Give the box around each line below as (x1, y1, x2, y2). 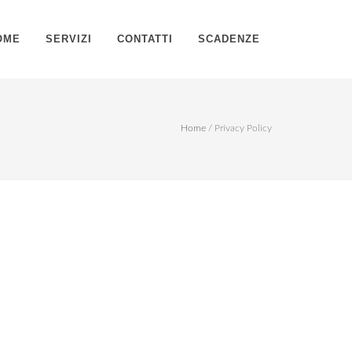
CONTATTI (117, 33, 173, 45)
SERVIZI (46, 33, 92, 45)
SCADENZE (198, 33, 260, 45)
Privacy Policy (214, 123, 272, 133)
